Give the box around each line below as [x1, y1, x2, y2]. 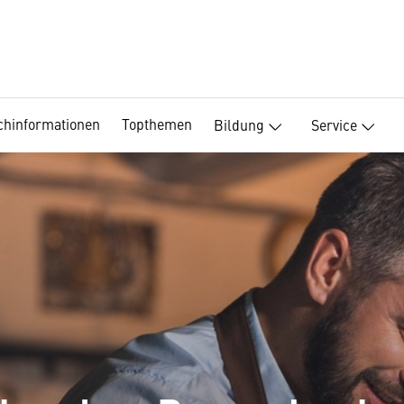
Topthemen [122, 114, 192, 133]
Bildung [214, 114, 264, 134]
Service [311, 114, 357, 134]
